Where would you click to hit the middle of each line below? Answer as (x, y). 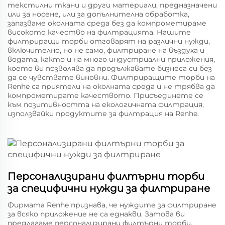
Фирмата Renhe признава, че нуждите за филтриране (112, 205)
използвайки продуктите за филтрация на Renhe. (103, 114)
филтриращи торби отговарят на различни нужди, (109, 41)
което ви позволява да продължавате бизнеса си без (110, 68)
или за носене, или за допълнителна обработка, (98, 14)
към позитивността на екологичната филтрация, (106, 104)
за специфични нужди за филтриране (109, 188)
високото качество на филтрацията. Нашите (99, 32)
